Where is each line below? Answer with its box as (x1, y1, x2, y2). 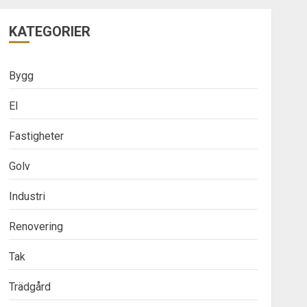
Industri (8, 189, 45, 203)
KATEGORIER (8, 23, 90, 40)
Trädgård (8, 280, 51, 293)
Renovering (8, 219, 63, 233)
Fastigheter (8, 129, 64, 143)
